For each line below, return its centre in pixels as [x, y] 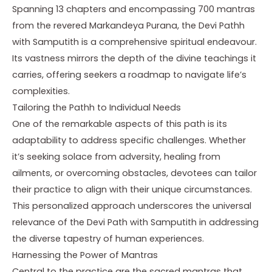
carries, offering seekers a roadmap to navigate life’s [129, 74]
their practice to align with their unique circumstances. [132, 189]
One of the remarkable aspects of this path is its [120, 124]
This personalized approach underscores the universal [132, 206]
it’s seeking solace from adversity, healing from [116, 156]
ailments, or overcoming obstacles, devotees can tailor [134, 173]
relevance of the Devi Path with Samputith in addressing [135, 222]
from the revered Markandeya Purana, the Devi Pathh [128, 25]
